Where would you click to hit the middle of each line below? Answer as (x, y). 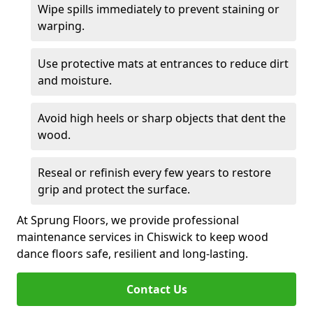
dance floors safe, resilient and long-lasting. (132, 254)
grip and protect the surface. (114, 189)
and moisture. (75, 80)
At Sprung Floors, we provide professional (128, 220)
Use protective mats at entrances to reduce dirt (163, 64)
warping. (61, 26)
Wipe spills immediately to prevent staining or (159, 9)
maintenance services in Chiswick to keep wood (143, 237)
